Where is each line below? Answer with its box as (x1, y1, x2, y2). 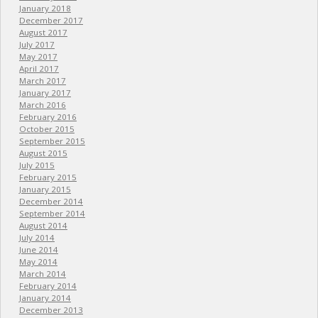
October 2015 (18, 124, 75, 135)
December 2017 (18, 15, 83, 26)
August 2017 (18, 27, 67, 38)
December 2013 (18, 305, 83, 316)
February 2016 (18, 111, 77, 123)
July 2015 (18, 160, 55, 171)
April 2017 (18, 63, 59, 75)
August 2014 (18, 220, 67, 231)
